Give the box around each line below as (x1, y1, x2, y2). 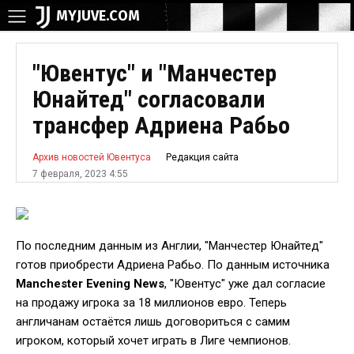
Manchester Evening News (16, 277, 164, 291)
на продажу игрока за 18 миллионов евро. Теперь (16, 296, 287, 310)
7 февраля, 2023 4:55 (32, 168, 128, 180)
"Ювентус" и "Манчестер (32, 59, 277, 87)
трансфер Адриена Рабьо (32, 111, 290, 139)
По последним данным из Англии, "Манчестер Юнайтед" (16, 239, 323, 253)
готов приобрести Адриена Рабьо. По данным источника (16, 258, 330, 272)
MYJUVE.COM (56, 7, 140, 24)
